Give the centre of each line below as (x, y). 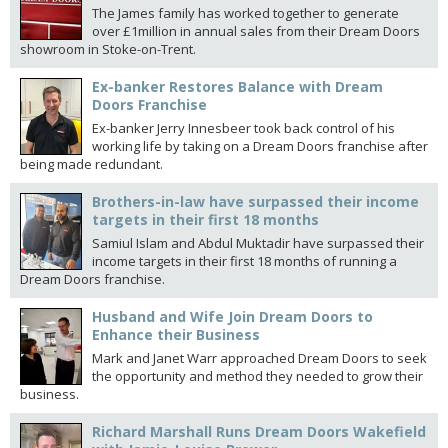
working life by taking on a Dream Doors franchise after (260, 146)
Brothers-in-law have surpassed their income (255, 201)
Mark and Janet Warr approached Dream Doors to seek (259, 358)
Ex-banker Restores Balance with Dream (237, 86)
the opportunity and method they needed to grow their (257, 376)
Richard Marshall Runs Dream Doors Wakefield (259, 431)
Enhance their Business (176, 334)
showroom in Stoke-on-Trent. (108, 49)
